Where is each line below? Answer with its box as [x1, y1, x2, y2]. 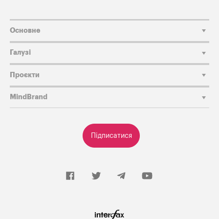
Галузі [10, 49, 31, 56]
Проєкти [10, 71, 40, 78]
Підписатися [90, 132, 132, 140]
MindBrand [10, 94, 47, 101]
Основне [10, 27, 40, 34]
